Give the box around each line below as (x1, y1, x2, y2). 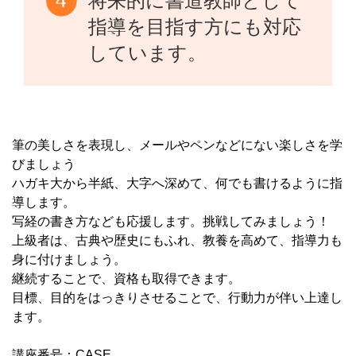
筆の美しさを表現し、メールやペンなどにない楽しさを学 (12, 138, 342, 152)
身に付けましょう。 (12, 253, 126, 266)
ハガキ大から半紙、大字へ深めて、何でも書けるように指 (12, 176, 342, 190)
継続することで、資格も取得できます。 (12, 272, 241, 285)
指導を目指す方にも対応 (88, 16, 302, 37)
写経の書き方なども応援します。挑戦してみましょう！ (12, 215, 330, 228)
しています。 (88, 42, 207, 64)
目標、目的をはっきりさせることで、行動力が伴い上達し (12, 291, 342, 304)
